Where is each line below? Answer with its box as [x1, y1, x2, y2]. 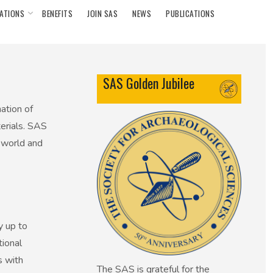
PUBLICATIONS [166, 7, 214, 19]
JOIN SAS [87, 7, 118, 19]
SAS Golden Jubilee [103, 73, 195, 93]
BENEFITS [42, 7, 73, 19]
